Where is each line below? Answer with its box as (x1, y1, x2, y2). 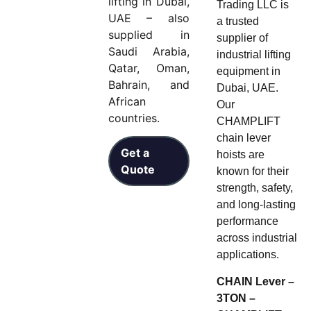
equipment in (216, 65, 280, 78)
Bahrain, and (108, 78, 190, 92)
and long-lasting (216, 199, 296, 211)
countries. (108, 111, 160, 125)
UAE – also (108, 11, 190, 25)
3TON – (216, 292, 255, 304)
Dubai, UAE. (216, 82, 278, 94)
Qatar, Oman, (108, 61, 190, 75)
